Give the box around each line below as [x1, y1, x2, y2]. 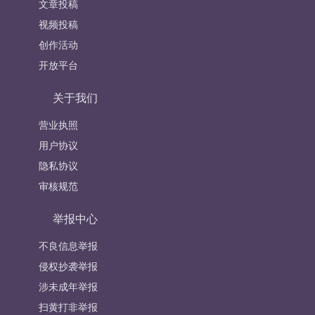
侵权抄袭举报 [38, 259, 98, 274]
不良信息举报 [38, 239, 98, 253]
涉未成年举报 [38, 280, 98, 294]
